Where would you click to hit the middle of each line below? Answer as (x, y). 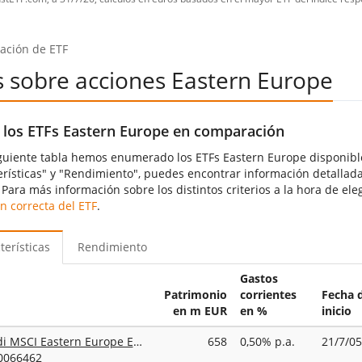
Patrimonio (195, 294)
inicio (336, 310)
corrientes (268, 294)
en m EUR (200, 310)
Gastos (259, 278)
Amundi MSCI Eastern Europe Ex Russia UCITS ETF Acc (137, 341)
